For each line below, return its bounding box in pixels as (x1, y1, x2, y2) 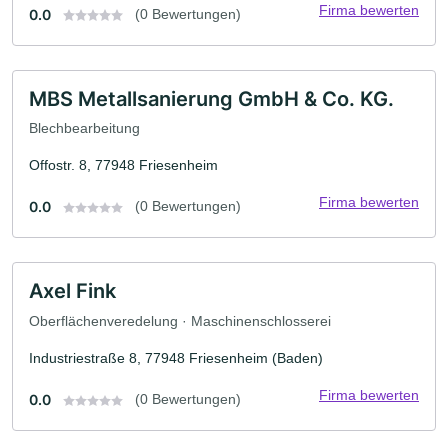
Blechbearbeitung (29, 120, 140, 137)
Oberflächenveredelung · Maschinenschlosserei (29, 312, 331, 329)
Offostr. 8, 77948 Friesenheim (29, 157, 218, 174)
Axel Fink (29, 279, 116, 304)
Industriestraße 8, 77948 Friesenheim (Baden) (29, 349, 323, 366)
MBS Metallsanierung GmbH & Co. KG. (29, 86, 394, 111)
